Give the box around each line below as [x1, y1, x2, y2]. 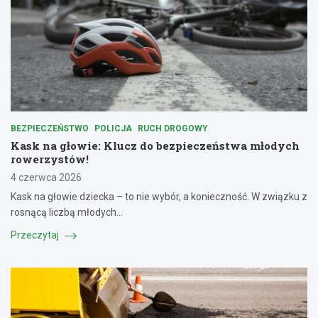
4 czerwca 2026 [11, 172, 82, 184]
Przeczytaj [11, 229, 61, 241]
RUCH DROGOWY [138, 124, 208, 134]
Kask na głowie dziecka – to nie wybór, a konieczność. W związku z [11, 191, 307, 203]
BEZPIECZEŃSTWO [11, 124, 89, 134]
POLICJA [94, 124, 132, 134]
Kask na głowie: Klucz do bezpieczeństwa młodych [11, 138, 300, 153]
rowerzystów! [11, 152, 89, 167]
